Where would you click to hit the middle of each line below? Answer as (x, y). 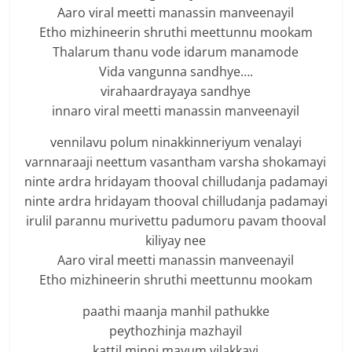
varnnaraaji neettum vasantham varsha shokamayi (176, 162)
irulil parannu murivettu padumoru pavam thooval (176, 221)
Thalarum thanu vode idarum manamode (176, 52)
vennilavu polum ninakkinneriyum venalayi (176, 143)
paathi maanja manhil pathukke (176, 312)
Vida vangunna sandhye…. (176, 72)
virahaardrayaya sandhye (176, 92)
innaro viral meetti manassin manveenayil (176, 111)
